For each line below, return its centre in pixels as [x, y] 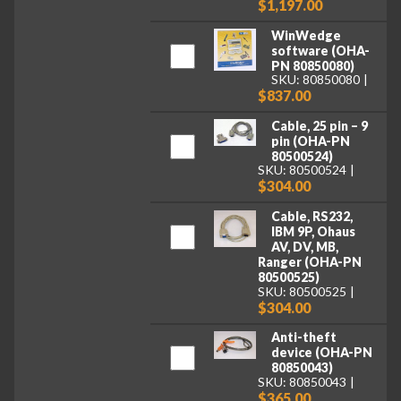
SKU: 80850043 [303, 381]
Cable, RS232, [311, 216]
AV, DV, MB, [304, 246]
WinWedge [306, 35]
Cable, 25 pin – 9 [319, 125]
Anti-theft [303, 337]
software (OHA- [320, 50]
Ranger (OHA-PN [310, 261]
